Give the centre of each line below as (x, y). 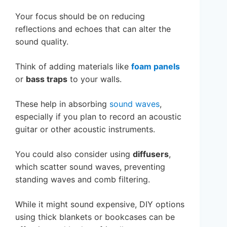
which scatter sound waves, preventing (90, 166)
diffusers (151, 154)
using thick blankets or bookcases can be (95, 217)
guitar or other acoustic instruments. (85, 129)
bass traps (47, 79)
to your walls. (94, 79)
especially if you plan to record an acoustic (98, 116)
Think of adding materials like (73, 66)
